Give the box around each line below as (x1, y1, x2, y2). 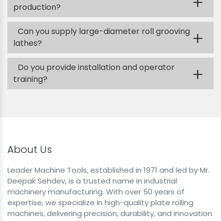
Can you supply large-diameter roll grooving (18, 25, 190, 37)
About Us (7, 142, 52, 156)
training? (13, 73, 47, 85)
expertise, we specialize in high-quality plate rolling (7, 197, 193, 208)
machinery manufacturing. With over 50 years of (7, 186, 184, 197)
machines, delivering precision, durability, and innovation (7, 208, 212, 219)
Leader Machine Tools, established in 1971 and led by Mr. (7, 164, 210, 175)
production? (13, 1, 61, 13)
